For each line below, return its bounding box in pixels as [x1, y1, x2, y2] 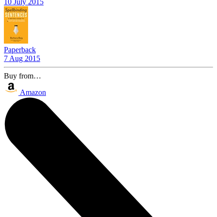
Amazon [20, 88, 46, 96]
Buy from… [4, 71, 41, 80]
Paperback [4, 45, 36, 54]
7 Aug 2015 [4, 54, 40, 62]
